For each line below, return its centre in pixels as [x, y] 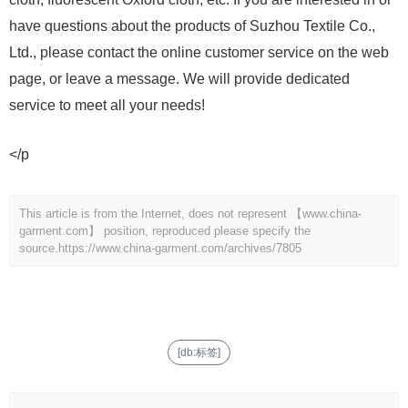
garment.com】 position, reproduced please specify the [165, 230]
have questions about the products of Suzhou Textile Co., [192, 25]
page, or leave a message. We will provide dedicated [179, 78]
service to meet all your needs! [107, 105]
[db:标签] [199, 352]
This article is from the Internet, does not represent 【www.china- [190, 213]
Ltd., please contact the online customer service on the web [199, 52]
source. [39, 248]
